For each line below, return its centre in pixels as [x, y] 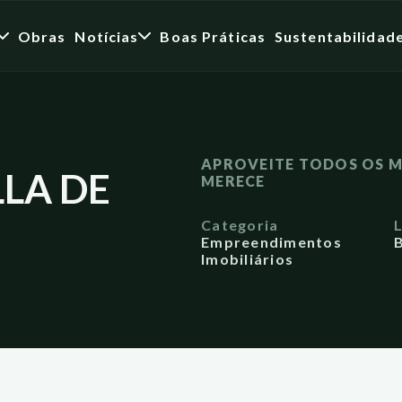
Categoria [240, 225]
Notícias [107, 36]
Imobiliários [248, 259]
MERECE [233, 181]
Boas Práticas [213, 36]
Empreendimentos [271, 242]
